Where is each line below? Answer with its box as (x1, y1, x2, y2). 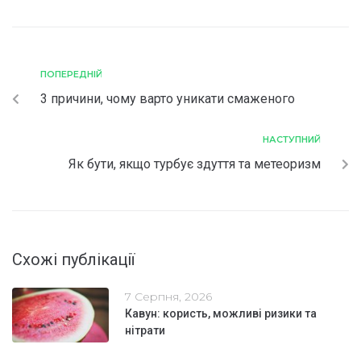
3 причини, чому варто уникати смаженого (40, 90, 295, 106)
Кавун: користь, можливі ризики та (125, 306, 317, 320)
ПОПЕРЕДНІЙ (40, 68, 102, 80)
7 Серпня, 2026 (125, 288, 212, 304)
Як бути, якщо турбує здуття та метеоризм (68, 156, 321, 172)
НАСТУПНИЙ (263, 133, 321, 145)
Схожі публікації (12, 249, 135, 269)
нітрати (125, 323, 165, 337)
